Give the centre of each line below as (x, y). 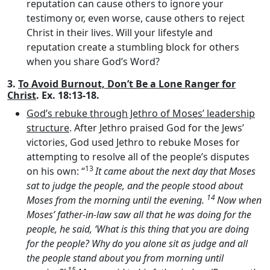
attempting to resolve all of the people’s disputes (138, 156)
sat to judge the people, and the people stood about (135, 185)
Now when (239, 200)
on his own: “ (56, 171)
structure (48, 127)
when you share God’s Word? (93, 61)
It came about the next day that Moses (175, 171)
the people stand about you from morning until (125, 258)
